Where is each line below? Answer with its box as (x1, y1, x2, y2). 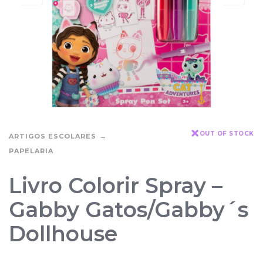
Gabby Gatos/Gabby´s (9, 196, 248, 222)
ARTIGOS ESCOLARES (9, 131, 96, 140)
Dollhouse (9, 220, 117, 247)
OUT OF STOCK (199, 129, 254, 137)
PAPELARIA (9, 146, 53, 155)
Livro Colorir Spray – (9, 172, 222, 198)
